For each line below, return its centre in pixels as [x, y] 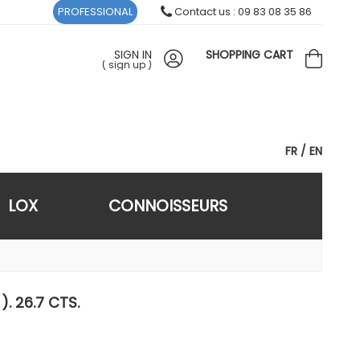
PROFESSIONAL [95, 12]
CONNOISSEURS [168, 206]
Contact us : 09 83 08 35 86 [242, 12]
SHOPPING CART [250, 55]
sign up [127, 65]
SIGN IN [133, 55]
